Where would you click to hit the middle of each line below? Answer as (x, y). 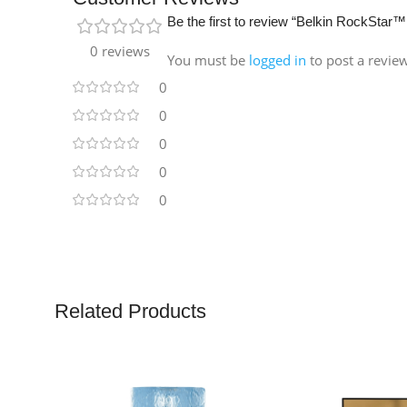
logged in (278, 60)
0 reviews (120, 50)
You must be (208, 60)
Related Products (130, 311)
